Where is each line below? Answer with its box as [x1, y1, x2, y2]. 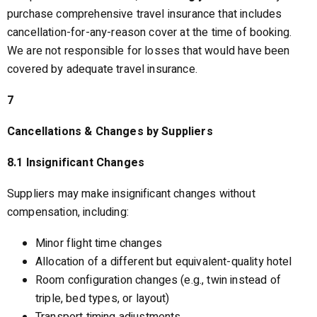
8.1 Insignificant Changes [7, 154, 144, 171]
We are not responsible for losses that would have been [7, 42, 290, 59]
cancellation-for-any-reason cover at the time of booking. [7, 24, 292, 41]
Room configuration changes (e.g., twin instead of [35, 272, 281, 289]
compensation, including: [7, 204, 129, 221]
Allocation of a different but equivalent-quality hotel [35, 253, 292, 270]
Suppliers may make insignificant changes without [7, 185, 255, 202]
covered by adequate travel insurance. [7, 61, 197, 78]
